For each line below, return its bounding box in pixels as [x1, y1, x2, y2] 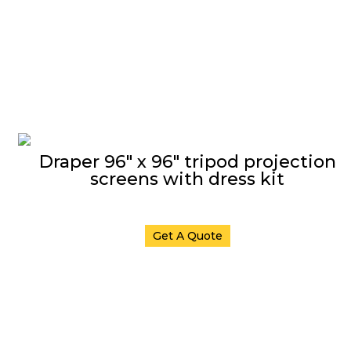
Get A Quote [152, 229, 223, 243]
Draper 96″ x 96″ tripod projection [38, 151, 336, 172]
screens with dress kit [90, 168, 284, 190]
